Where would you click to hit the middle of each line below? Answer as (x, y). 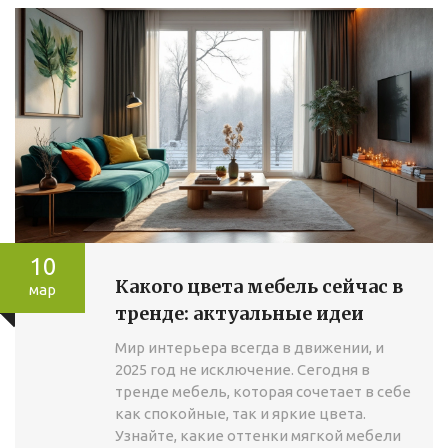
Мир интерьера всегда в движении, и (249, 348)
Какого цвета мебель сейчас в (259, 287)
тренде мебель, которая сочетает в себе (263, 392)
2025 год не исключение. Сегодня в (242, 370)
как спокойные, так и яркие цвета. (240, 414)
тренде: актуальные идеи (239, 314)
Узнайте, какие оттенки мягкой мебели (258, 436)
